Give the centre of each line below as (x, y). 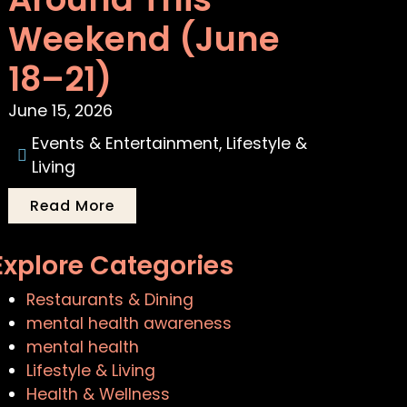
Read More (73, 206)
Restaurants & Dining (110, 300)
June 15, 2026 (61, 111)
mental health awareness (129, 324)
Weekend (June (144, 40)
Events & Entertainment (126, 144)
